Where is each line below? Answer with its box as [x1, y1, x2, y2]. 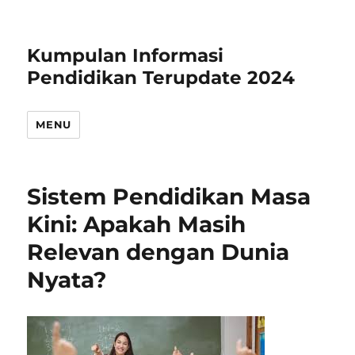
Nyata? [27, 266, 107, 293]
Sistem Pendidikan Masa [27, 183, 311, 210]
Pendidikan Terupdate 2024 [27, 67, 296, 89]
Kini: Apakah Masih [27, 211, 246, 238]
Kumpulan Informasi [27, 44, 224, 67]
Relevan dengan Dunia [27, 239, 290, 265]
